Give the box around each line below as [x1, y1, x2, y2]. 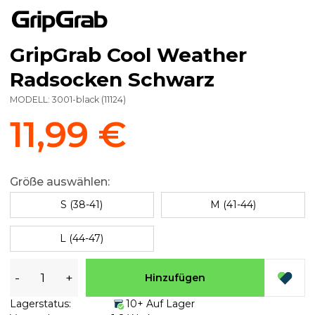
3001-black [52, 94, 99, 105]
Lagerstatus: [10, 297, 71, 310]
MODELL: [10, 94, 52, 105]
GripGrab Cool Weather [10, 42, 247, 67]
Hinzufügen [144, 271, 205, 284]
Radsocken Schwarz [10, 67, 214, 91]
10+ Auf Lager [125, 297, 195, 310]
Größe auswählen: [10, 174, 110, 188]
